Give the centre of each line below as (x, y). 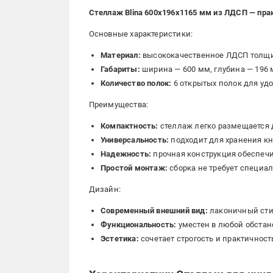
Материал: (121, 55)
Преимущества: (119, 105)
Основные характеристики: (141, 34)
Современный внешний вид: (154, 211)
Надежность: (126, 154)
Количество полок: (136, 83)
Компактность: (129, 126)
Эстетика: (120, 239)
